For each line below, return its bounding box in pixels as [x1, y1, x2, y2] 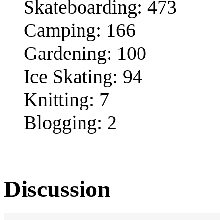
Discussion [4, 175, 110, 202]
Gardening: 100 [24, 42, 146, 64]
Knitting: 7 [24, 88, 109, 110]
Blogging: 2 [24, 111, 117, 134]
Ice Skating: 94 [24, 65, 142, 87]
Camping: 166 [24, 19, 136, 41]
